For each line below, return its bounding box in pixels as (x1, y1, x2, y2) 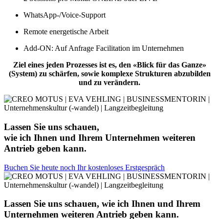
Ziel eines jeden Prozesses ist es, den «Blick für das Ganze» (13, 61, 206, 69)
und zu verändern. (79, 78, 140, 87)
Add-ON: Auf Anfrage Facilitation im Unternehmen (23, 44, 184, 53)
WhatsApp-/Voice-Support (23, 11, 106, 20)
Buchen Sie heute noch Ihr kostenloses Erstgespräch (4, 163, 165, 172)
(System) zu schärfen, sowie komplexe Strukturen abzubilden (8, 69, 211, 78)
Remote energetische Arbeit (23, 27, 109, 36)
